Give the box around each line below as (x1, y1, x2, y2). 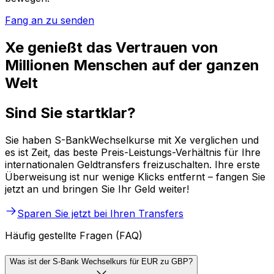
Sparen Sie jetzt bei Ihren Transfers (17, 207, 183, 220)
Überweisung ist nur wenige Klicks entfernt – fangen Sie (5, 171, 265, 183)
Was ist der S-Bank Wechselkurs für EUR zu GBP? (10, 256, 193, 266)
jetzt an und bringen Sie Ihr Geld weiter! (5, 183, 189, 196)
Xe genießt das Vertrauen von (5, 39, 218, 57)
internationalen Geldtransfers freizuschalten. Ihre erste (5, 158, 260, 171)
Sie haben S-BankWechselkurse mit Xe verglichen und (5, 134, 259, 147)
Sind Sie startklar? (5, 104, 136, 122)
